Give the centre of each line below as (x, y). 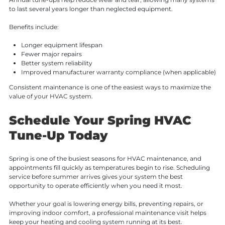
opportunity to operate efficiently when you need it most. (95, 186)
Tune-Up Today (58, 136)
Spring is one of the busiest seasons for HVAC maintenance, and (105, 159)
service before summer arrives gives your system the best (96, 177)
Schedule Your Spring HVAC (100, 121)
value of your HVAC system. (51, 96)
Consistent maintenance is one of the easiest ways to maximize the (110, 87)
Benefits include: (34, 27)
